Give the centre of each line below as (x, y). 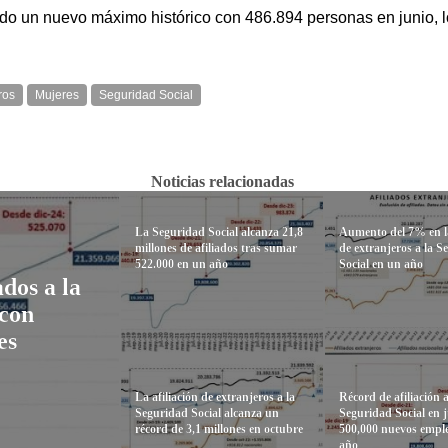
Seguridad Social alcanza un (206, 413)
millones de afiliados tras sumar (215, 248)
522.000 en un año (181, 264)
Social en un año (381, 264)
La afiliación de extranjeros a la (214, 397)
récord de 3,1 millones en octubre (218, 429)
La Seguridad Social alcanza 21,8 (218, 232)
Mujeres (57, 95)
